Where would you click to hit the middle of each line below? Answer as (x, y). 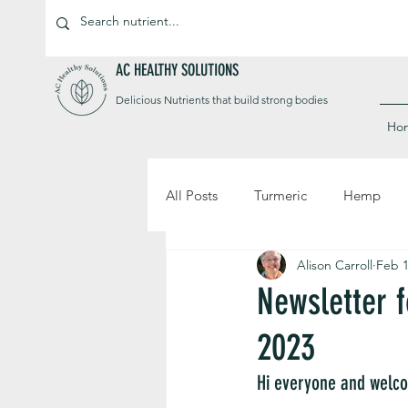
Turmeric (280, 195)
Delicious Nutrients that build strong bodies (222, 100)
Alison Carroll (335, 265)
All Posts (192, 195)
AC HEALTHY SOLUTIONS (177, 71)
